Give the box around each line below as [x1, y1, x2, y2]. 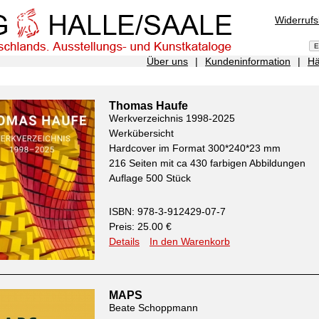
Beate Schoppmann [109, 302, 198, 313]
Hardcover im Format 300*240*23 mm [109, 142, 281, 154]
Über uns [147, 56, 188, 67]
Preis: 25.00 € [109, 221, 172, 232]
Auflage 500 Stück [109, 172, 191, 184]
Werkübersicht [109, 127, 174, 139]
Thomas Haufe [109, 100, 188, 112]
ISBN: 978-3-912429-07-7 [109, 206, 226, 217]
